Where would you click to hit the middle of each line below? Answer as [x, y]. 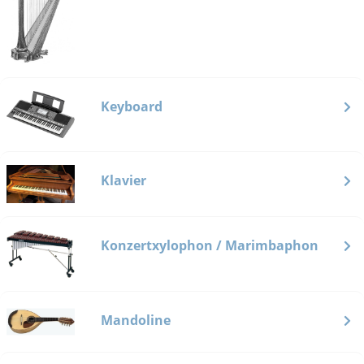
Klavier [123, 181]
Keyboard [132, 107]
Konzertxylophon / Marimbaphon [210, 245]
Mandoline [136, 320]
